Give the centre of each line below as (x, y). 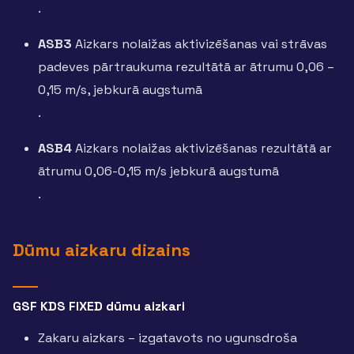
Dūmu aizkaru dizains (102, 250)
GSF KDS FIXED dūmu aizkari (99, 306)
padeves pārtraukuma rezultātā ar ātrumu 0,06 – (186, 67)
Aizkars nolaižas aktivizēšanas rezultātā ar (202, 149)
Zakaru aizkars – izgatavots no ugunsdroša (168, 337)
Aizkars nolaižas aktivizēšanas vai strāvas (201, 44)
